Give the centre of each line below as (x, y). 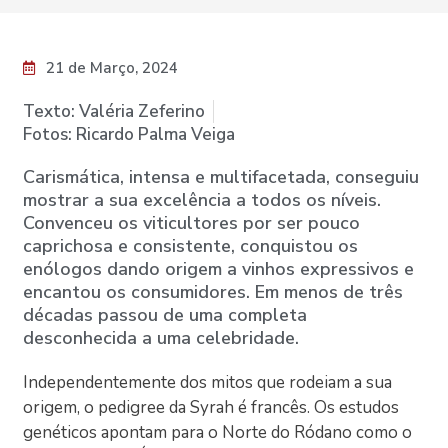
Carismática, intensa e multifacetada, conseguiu (221, 176)
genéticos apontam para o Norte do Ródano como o (218, 432)
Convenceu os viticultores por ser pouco (192, 222)
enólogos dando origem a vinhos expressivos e (219, 268)
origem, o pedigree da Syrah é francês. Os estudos (211, 407)
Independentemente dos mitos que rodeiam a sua (208, 382)
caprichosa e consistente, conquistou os (191, 245)
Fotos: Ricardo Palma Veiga (129, 134)
